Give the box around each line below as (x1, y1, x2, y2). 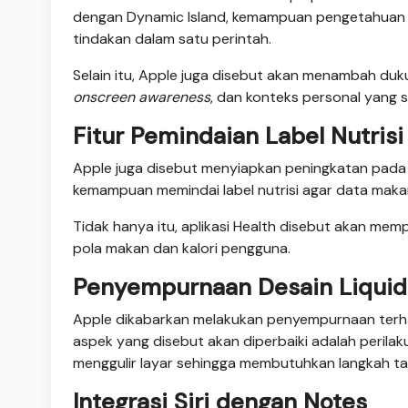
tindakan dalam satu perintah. (73, 28, 271, 48)
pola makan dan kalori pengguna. (73, 238, 291, 258)
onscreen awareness (73, 87, 210, 107)
